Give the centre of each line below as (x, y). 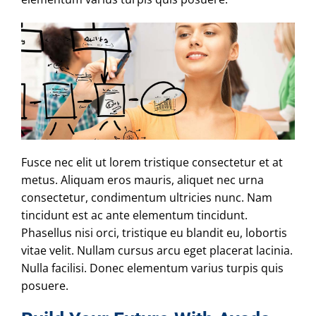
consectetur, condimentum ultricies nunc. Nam (147, 197)
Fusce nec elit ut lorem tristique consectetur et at (152, 162)
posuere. (45, 285)
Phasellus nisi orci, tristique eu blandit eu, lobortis (154, 232)
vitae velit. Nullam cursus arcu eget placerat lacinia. (157, 250)
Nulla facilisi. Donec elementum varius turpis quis (152, 268)
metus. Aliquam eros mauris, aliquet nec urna (142, 180)
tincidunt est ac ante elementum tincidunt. (134, 215)
